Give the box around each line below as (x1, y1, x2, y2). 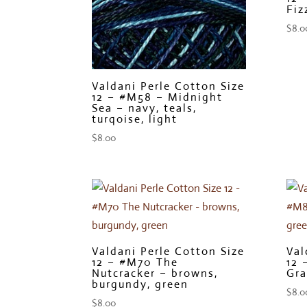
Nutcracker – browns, (92, 265, 219, 280)
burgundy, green (92, 276, 189, 291)
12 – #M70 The (92, 254, 179, 269)
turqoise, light (92, 111, 178, 126)
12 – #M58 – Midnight (92, 89, 223, 104)
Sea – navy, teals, (92, 100, 197, 115)
